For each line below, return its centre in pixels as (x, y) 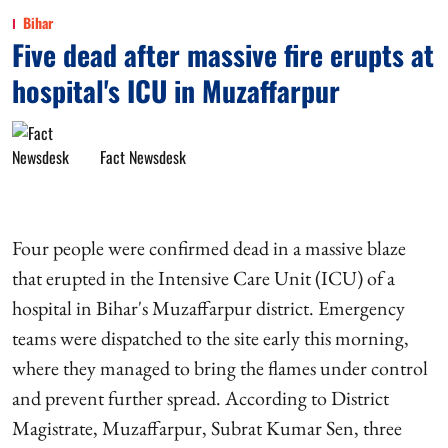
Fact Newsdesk (143, 157)
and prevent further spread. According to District (200, 398)
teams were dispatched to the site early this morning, (210, 338)
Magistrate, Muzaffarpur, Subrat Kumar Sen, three (207, 428)
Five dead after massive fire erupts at (223, 54)
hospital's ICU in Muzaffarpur (176, 90)
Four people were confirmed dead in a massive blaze (209, 248)
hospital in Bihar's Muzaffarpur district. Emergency (208, 308)
